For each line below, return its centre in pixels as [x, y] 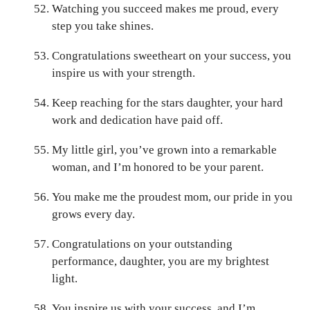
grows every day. [93, 214]
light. [65, 278]
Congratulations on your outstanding [142, 244]
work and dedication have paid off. [137, 120]
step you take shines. [103, 26]
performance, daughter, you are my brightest [161, 261]
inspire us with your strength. [124, 73]
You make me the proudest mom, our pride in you [172, 197]
